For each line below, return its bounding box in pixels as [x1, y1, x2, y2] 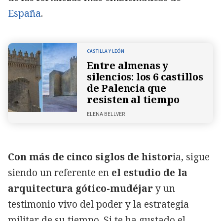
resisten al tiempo [87, 92, 180, 106]
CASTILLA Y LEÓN [87, 47, 124, 55]
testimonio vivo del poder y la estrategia [8, 197, 189, 211]
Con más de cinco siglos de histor [8, 150, 173, 163]
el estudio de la [111, 166, 187, 179]
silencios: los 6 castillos [87, 70, 203, 83]
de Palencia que [87, 81, 167, 95]
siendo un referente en [8, 166, 111, 179]
